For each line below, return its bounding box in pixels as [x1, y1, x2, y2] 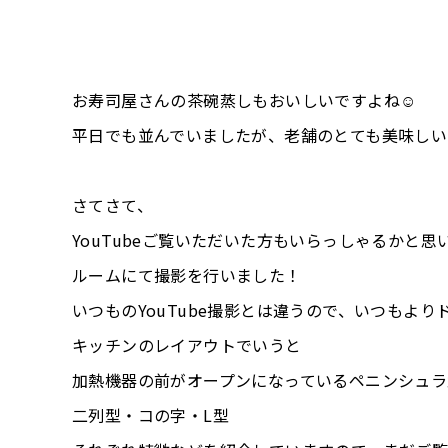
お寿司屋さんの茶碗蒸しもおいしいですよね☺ [72, 87, 417, 112]
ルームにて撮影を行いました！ [72, 262, 302, 287]
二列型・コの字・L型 [72, 402, 229, 427]
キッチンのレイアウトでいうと [72, 332, 302, 357]
